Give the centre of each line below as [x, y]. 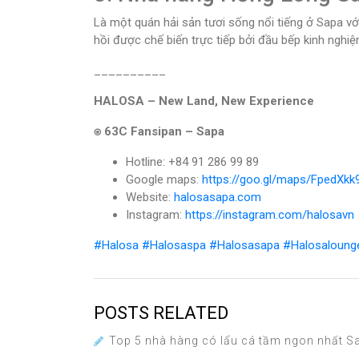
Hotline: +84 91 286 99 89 [192, 162]
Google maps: [164, 180]
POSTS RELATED [161, 313]
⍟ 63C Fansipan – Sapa [159, 132]
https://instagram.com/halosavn [270, 215]
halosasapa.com [218, 198]
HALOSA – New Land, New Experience [204, 101]
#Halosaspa [174, 246]
